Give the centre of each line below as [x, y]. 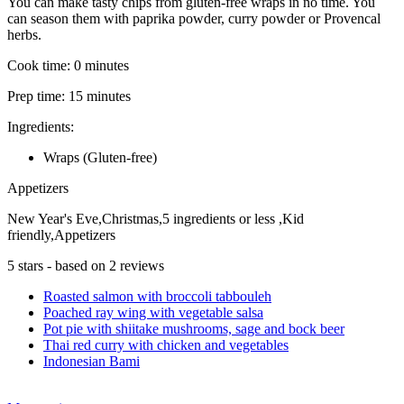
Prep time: [38, 96]
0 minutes [101, 65]
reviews [140, 265]
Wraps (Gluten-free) [100, 157]
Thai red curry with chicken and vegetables [166, 344]
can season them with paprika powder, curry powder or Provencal [194, 18]
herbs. [24, 34]
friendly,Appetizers [61, 234]
